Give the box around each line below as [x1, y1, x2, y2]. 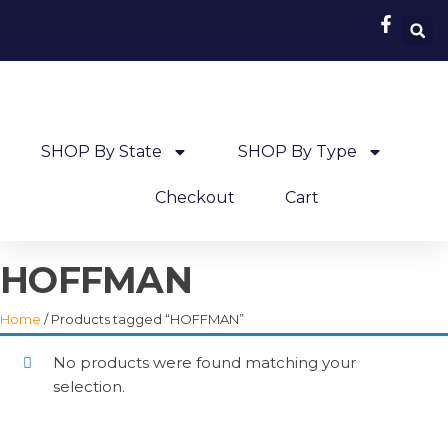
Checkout [154, 188, 235, 207]
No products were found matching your [52, 353, 356, 372]
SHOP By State [40, 142, 162, 161]
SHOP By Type [237, 142, 357, 161]
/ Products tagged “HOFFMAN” [41, 311, 244, 327]
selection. [52, 377, 125, 396]
